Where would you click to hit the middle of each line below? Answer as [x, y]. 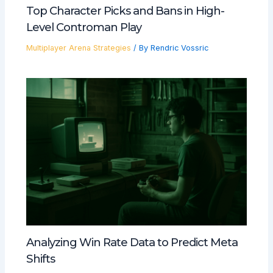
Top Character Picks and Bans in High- [125, 11]
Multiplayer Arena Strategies [78, 48]
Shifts [40, 259]
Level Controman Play [83, 27]
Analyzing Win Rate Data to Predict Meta [132, 243]
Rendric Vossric [179, 48]
